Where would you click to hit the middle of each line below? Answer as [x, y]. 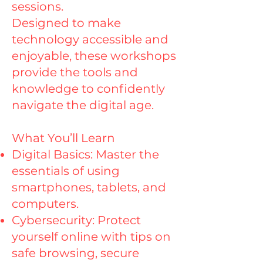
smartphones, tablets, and [89, 187]
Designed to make [66, 23]
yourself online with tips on [91, 237]
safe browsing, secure [75, 253]
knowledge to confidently [88, 89]
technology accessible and [90, 39]
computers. [45, 204]
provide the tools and [75, 72]
